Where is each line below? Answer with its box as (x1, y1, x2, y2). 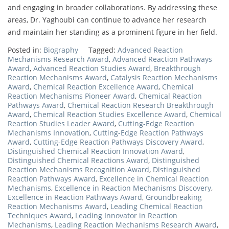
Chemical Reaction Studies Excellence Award (33, 109, 186, 120)
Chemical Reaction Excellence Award (33, 82, 158, 92)
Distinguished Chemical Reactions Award (8, 155, 148, 166)
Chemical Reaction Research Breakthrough (67, 100, 214, 110)
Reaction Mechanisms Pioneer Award (8, 91, 135, 101)
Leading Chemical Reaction (110, 201, 203, 212)
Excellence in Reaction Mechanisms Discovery (55, 183, 211, 193)
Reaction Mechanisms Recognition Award (8, 165, 149, 175)
